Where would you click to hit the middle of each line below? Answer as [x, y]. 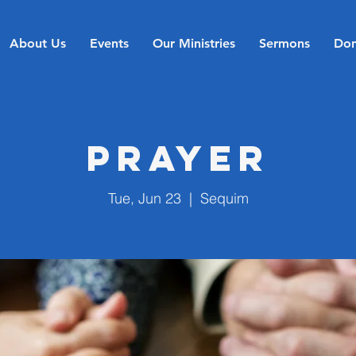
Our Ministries [193, 43]
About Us [37, 43]
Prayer [178, 158]
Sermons [284, 43]
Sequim [224, 198]
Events [109, 43]
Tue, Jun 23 [144, 198]
